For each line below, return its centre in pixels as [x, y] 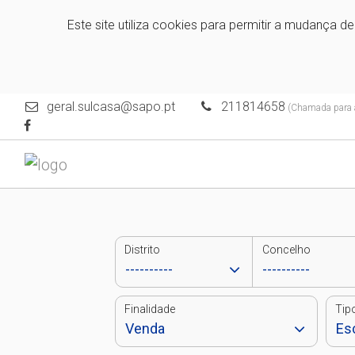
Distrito [142, 250]
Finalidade [149, 309]
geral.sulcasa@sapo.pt [111, 107]
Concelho [286, 250]
